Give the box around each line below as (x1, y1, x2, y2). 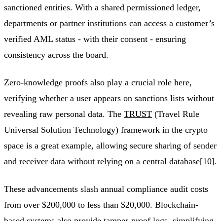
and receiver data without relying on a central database (4, 156, 200, 167)
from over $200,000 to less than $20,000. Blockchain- (4, 200, 198, 210)
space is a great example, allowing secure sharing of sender (4, 141, 217, 151)
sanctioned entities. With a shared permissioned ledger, (4, 2, 201, 13)
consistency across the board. (4, 50, 109, 60)
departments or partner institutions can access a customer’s (4, 18, 215, 29)
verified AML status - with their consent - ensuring (4, 34, 186, 44)
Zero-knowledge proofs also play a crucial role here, (4, 77, 192, 88)
